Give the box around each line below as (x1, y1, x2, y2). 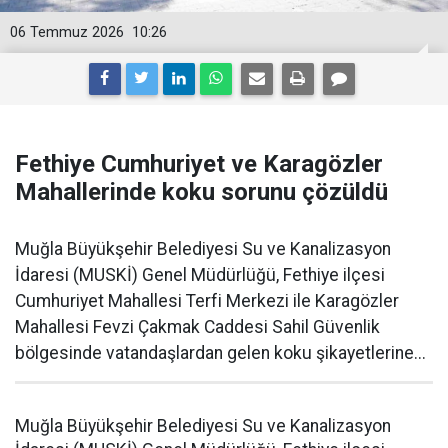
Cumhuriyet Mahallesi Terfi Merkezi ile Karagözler (15, 291, 399, 311)
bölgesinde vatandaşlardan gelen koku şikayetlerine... (15, 343, 426, 363)
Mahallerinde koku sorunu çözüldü (15, 178, 388, 206)
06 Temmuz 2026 (10, 24, 124, 41)
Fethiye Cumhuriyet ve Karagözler (15, 150, 383, 178)
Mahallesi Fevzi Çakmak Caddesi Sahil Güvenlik (15, 317, 380, 337)
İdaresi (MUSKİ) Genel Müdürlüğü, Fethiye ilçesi (15, 265, 385, 285)
